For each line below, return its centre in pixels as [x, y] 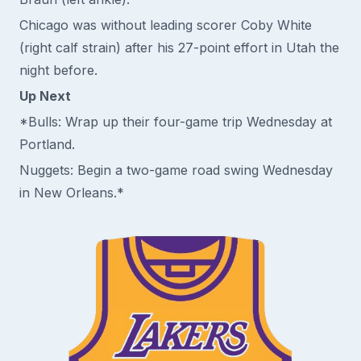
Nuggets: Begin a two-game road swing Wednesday [176, 170]
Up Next [45, 96]
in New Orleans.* [72, 193]
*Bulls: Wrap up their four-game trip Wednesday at [176, 122]
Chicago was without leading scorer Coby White [166, 25]
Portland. [47, 144]
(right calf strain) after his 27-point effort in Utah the [179, 48]
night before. [58, 70]
